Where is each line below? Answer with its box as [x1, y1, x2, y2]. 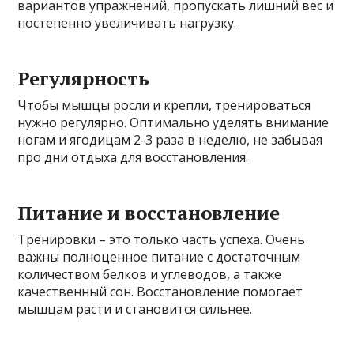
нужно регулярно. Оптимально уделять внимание [17, 113, 330, 131]
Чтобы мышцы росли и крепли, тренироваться [17, 96, 311, 114]
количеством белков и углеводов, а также [17, 265, 282, 283]
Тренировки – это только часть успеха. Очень [17, 230, 306, 248]
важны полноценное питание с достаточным [17, 247, 301, 265]
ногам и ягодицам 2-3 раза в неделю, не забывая [17, 130, 323, 149]
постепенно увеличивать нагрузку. [17, 13, 237, 32]
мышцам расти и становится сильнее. [17, 299, 253, 318]
